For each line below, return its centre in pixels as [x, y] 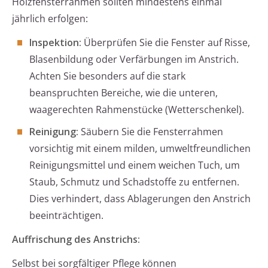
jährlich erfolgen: [50, 19]
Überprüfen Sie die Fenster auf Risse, [166, 43]
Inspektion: [55, 43]
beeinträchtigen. [66, 216]
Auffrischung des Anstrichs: [76, 240]
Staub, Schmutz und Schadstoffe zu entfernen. [134, 182]
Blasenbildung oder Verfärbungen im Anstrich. [134, 60]
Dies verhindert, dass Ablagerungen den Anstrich [140, 199]
